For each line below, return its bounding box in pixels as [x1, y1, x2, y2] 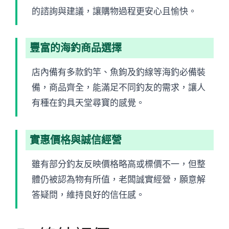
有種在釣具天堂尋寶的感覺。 [32, 98, 145, 108]
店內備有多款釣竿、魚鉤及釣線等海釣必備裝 [32, 67, 205, 78]
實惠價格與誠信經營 [30, 133, 122, 146]
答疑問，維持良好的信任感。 [32, 189, 145, 200]
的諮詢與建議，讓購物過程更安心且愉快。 [32, 6, 197, 16]
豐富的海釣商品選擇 [30, 42, 122, 55]
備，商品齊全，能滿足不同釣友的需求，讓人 [32, 82, 205, 93]
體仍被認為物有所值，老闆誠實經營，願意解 [32, 174, 205, 185]
